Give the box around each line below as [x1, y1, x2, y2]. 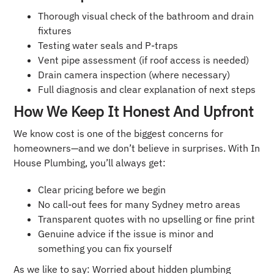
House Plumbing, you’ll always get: [13, 157, 166, 169]
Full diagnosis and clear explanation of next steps [38, 83, 256, 96]
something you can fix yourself [38, 242, 172, 255]
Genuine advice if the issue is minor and [38, 228, 214, 240]
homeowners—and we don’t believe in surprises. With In [13, 142, 261, 155]
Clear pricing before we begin [38, 183, 166, 196]
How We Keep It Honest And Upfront [13, 102, 254, 122]
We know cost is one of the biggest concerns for [13, 127, 224, 140]
